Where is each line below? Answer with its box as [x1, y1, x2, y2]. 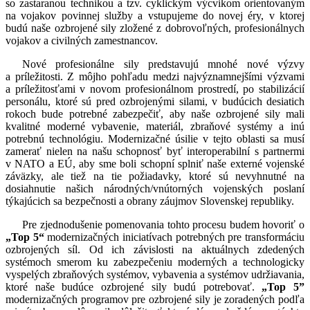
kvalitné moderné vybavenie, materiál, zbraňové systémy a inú [6, 120, 304, 133]
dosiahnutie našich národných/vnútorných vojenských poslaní [6, 183, 304, 195]
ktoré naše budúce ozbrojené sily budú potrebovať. [6, 281, 262, 293]
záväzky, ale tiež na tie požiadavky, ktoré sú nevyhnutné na [6, 170, 304, 183]
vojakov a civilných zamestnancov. [6, 35, 158, 47]
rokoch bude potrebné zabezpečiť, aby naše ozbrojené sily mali [6, 108, 304, 120]
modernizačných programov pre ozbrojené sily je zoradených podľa [6, 293, 304, 306]
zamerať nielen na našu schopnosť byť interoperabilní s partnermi [6, 145, 304, 158]
